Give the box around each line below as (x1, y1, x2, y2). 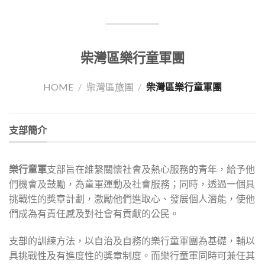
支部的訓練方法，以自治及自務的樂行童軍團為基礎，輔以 (9, 235, 255, 247)
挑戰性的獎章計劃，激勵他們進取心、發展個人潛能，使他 (9, 193, 255, 205)
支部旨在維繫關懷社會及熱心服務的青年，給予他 (47, 163, 255, 175)
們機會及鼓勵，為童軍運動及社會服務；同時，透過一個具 (9, 178, 255, 190)
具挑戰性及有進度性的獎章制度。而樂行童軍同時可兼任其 (9, 250, 255, 261)
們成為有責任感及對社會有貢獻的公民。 (9, 208, 179, 219)
